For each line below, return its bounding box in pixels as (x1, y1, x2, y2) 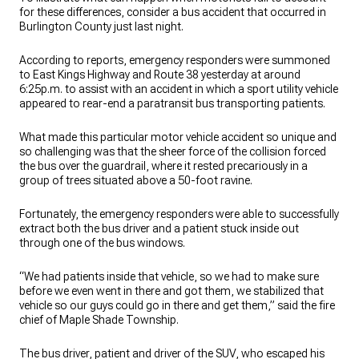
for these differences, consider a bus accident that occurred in (19, 6, 326, 18)
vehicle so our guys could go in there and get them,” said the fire (19, 299, 335, 312)
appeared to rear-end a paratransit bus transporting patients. (19, 97, 325, 110)
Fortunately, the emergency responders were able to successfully (19, 208, 339, 220)
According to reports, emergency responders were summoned (19, 54, 330, 67)
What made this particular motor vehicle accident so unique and (19, 131, 337, 143)
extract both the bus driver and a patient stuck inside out (19, 222, 299, 235)
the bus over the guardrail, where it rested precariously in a (19, 159, 308, 172)
